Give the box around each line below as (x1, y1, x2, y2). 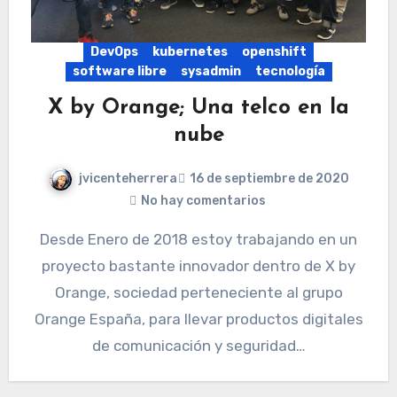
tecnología (254, 64, 325, 80)
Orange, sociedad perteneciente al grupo (54, 283, 343, 301)
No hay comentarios (140, 192, 266, 208)
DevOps (90, 44, 138, 60)
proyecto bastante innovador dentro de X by (42, 256, 355, 275)
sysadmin (180, 64, 241, 80)
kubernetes (152, 44, 228, 60)
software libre (72, 64, 167, 80)
